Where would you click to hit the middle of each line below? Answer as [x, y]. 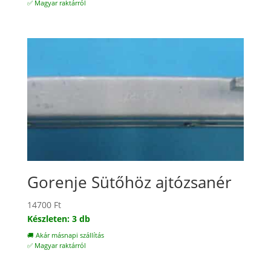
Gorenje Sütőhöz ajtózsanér [129, 182]
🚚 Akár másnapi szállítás [65, 236]
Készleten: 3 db [58, 219]
